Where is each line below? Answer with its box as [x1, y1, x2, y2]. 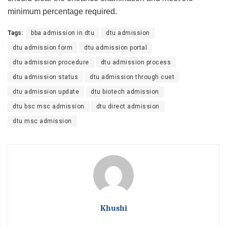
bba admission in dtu [31, 29, 94, 36]
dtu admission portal [84, 44, 147, 51]
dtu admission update [13, 88, 79, 95]
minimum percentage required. [8, 7, 117, 16]
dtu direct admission [96, 102, 160, 110]
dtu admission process [100, 58, 171, 66]
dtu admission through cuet [90, 73, 174, 81]
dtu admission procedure [13, 58, 89, 66]
